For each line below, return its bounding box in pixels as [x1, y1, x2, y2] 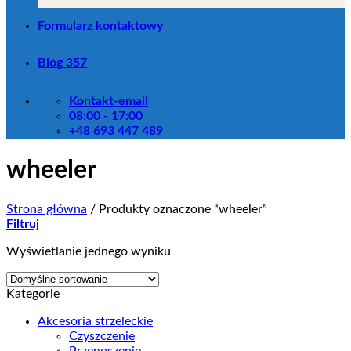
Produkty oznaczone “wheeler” [96, 202, 267, 215]
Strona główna [6, 202, 87, 215]
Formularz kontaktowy [38, 19, 163, 32]
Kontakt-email [69, 94, 148, 107]
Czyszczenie [69, 329, 135, 342]
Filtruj [6, 217, 39, 230]
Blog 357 [38, 56, 87, 69]
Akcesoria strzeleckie [38, 314, 153, 327]
